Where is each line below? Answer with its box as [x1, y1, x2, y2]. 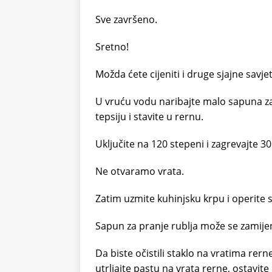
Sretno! [95, 39, 129, 53]
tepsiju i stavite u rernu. [95, 109, 203, 123]
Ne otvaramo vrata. [95, 164, 184, 178]
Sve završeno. [95, 12, 157, 26]
